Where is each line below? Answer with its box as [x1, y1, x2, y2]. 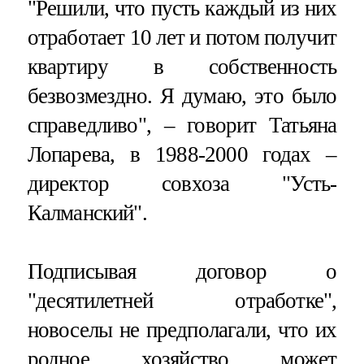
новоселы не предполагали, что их [27, 318, 337, 343]
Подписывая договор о [27, 259, 337, 284]
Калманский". [27, 201, 147, 226]
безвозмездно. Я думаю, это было [27, 84, 337, 109]
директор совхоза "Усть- [27, 171, 337, 197]
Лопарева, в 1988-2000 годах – [27, 142, 337, 167]
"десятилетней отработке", [27, 288, 337, 314]
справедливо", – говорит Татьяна [27, 113, 337, 138]
